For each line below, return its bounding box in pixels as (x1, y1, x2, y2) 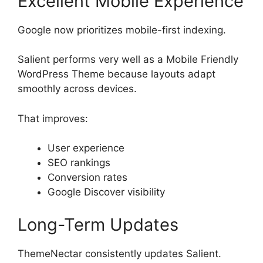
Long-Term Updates (18, 214, 178, 235)
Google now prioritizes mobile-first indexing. (18, 23, 226, 36)
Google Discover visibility (48, 186, 165, 198)
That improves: (18, 112, 88, 124)
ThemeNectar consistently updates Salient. (18, 247, 221, 259)
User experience (48, 142, 124, 154)
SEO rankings (48, 157, 110, 169)
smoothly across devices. (18, 83, 137, 95)
